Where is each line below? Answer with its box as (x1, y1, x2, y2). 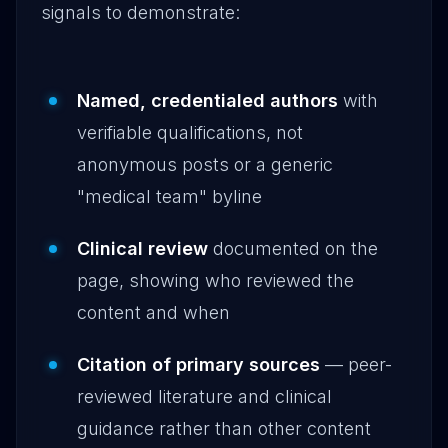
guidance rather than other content (77, 418, 371, 439)
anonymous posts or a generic (77, 154, 333, 175)
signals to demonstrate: (41, 2, 240, 23)
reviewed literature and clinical (77, 386, 332, 407)
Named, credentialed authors (77, 90, 338, 111)
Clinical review (77, 238, 208, 259)
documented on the (208, 238, 378, 259)
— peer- (320, 354, 392, 375)
